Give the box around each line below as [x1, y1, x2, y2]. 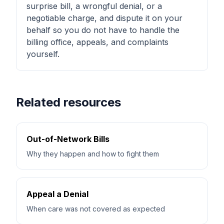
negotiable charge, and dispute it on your [26, 13, 182, 23]
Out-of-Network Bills [26, 134, 109, 144]
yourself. [26, 49, 59, 59]
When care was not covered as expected [26, 204, 165, 213]
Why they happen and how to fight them [26, 149, 159, 158]
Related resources [16, 95, 121, 109]
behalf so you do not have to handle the [26, 25, 179, 35]
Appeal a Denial [26, 189, 88, 199]
